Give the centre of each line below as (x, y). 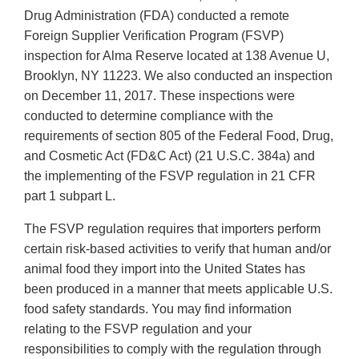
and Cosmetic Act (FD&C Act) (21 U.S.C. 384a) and (169, 156)
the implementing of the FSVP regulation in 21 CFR (170, 176)
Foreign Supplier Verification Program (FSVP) (154, 36)
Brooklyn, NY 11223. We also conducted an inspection (178, 76)
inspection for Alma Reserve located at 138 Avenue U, (177, 56)
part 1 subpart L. (70, 196)
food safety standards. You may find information (158, 309)
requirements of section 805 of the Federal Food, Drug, (179, 136)
